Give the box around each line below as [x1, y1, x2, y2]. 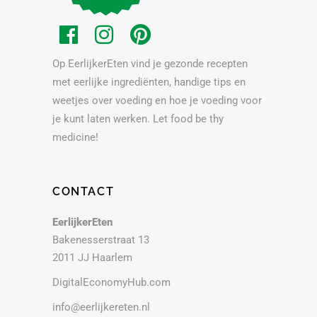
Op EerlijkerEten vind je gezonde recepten [52, 57, 248, 71]
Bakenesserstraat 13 [52, 234, 149, 247]
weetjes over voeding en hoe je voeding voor [52, 94, 262, 108]
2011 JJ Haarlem [52, 251, 132, 265]
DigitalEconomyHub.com [52, 276, 171, 289]
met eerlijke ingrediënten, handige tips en [52, 76, 246, 89]
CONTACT [52, 185, 115, 199]
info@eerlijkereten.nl [52, 301, 150, 314]
